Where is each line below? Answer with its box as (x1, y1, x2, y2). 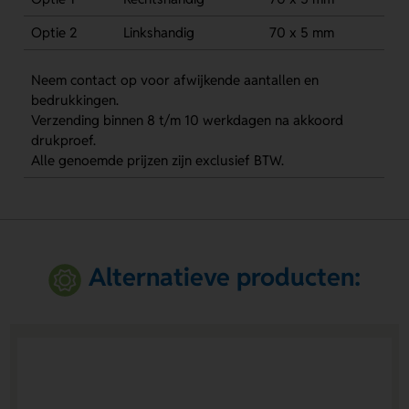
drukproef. (30, 131, 96, 149)
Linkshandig (122, 24, 194, 41)
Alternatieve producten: (88, 261, 361, 294)
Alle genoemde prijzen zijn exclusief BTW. (30, 152, 284, 169)
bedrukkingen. (30, 91, 119, 109)
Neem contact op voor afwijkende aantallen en (30, 71, 319, 89)
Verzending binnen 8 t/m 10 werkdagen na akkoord (30, 111, 343, 129)
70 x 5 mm (268, 24, 334, 41)
